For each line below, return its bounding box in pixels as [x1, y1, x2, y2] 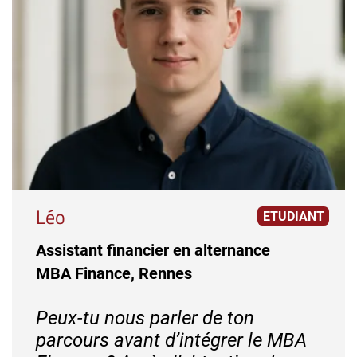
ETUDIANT [262, 209, 324, 225]
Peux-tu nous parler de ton [36, 307, 254, 330]
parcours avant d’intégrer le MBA [36, 329, 307, 352]
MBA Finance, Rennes [36, 264, 192, 284]
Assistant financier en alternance [36, 241, 270, 261]
